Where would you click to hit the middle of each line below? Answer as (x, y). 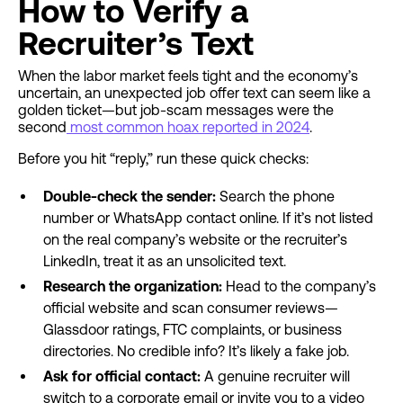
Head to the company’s (301, 286)
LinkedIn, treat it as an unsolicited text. (165, 261)
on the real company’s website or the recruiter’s (195, 239)
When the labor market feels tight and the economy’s (188, 76)
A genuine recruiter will (277, 376)
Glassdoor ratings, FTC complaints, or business (193, 329)
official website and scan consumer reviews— (191, 308)
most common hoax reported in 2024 (188, 127)
